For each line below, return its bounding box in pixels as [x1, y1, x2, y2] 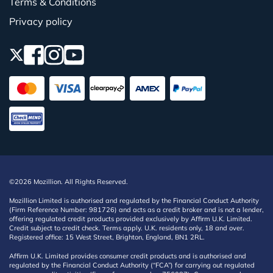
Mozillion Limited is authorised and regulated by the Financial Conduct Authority [9, 196, 259, 205]
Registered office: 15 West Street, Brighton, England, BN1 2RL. [9, 233, 205, 241]
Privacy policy [9, 15, 73, 27]
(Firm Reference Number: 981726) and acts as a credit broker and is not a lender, [9, 205, 264, 214]
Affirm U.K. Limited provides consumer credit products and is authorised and [9, 252, 246, 260]
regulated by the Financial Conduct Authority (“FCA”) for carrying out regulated [9, 261, 255, 269]
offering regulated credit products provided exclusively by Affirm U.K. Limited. [9, 214, 252, 223]
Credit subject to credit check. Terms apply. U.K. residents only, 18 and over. [9, 224, 244, 232]
